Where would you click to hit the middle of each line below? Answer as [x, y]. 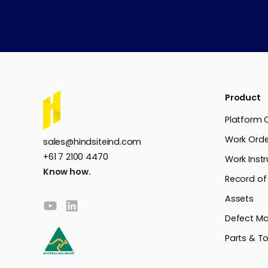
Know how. [67, 171]
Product [243, 98]
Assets [239, 199]
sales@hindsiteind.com [92, 141]
